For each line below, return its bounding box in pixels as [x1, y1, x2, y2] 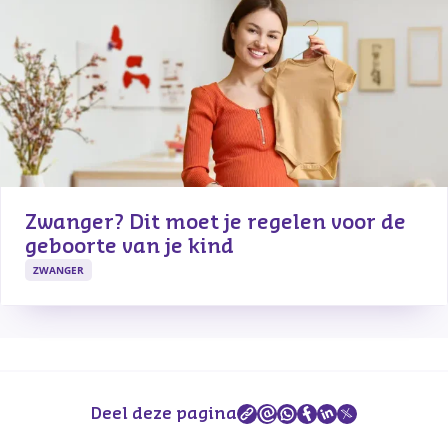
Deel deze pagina [91, 405, 237, 422]
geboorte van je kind [25, 237, 234, 258]
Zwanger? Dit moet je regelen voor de [25, 213, 406, 234]
